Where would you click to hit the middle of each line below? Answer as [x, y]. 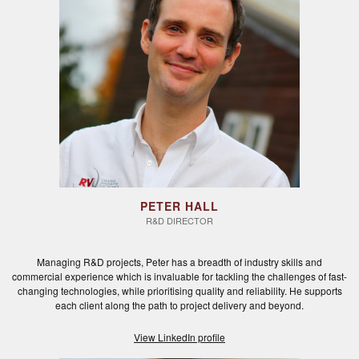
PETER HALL [179, 206]
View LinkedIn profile [179, 337]
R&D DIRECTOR [179, 221]
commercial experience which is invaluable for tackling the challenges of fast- [179, 276]
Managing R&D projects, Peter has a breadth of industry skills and [179, 262]
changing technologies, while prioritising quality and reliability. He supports [179, 291]
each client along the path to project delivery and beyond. [179, 305]
